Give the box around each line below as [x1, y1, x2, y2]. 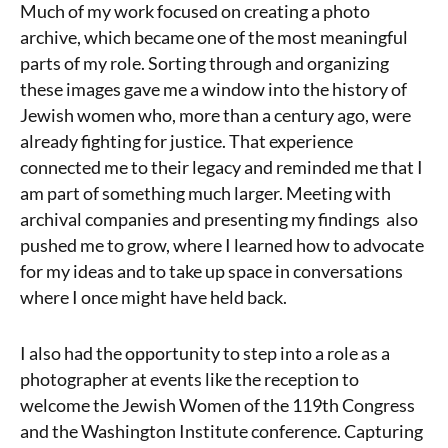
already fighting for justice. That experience [20, 129, 353, 152]
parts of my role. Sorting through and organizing [20, 51, 389, 74]
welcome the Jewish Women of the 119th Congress [20, 393, 415, 416]
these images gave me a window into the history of [20, 77, 407, 100]
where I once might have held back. [20, 285, 287, 308]
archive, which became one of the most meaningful [20, 25, 408, 48]
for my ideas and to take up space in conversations [20, 259, 403, 282]
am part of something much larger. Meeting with [20, 181, 391, 204]
